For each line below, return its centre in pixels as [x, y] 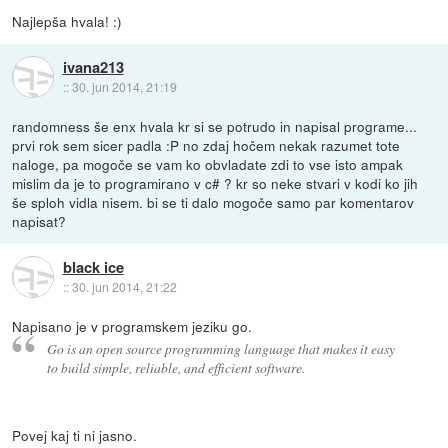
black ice [93, 266]
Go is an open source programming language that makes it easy [220, 349]
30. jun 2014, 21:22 [124, 286]
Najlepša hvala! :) [67, 21]
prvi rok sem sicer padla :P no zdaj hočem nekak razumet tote [206, 145]
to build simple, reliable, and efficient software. [175, 368]
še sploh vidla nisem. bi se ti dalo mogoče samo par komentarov [213, 202]
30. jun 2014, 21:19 [124, 86]
